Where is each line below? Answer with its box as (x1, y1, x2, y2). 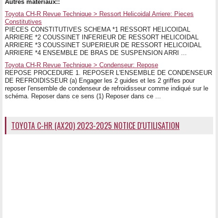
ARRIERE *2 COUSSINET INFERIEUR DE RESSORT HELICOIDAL (5, 33, 199, 41)
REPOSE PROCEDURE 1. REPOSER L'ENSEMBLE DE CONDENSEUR (5, 69, 212, 76)
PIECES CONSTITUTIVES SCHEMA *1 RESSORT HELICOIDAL (5, 25, 190, 33)
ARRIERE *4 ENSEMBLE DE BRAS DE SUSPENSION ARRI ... (5, 49, 187, 56)
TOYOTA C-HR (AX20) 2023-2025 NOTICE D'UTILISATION (11, 119, 180, 131)
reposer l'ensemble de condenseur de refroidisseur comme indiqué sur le (5, 84, 208, 92)
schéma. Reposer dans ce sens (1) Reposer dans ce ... (5, 92, 161, 100)
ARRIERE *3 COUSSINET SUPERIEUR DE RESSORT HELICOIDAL (5, 41, 201, 49)
